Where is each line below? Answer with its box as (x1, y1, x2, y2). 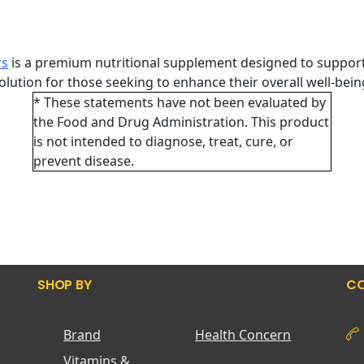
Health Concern (195, 326, 291, 344)
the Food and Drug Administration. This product (32, 113, 329, 131)
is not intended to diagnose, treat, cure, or (32, 132, 293, 150)
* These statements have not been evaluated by (32, 93, 326, 111)
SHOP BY (37, 275, 92, 294)
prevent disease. (32, 152, 134, 170)
